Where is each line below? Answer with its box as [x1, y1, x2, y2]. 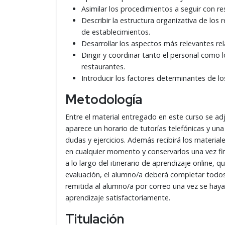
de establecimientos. [81, 27, 150, 37]
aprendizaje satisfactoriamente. [65, 193, 170, 202]
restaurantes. [81, 62, 125, 71]
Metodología [65, 91, 142, 108]
